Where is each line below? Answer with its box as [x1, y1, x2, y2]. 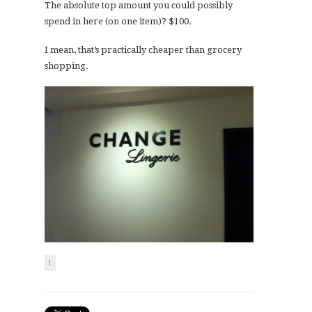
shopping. [45, 61, 88, 72]
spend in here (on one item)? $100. [45, 16, 192, 27]
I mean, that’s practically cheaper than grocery [45, 45, 242, 56]
